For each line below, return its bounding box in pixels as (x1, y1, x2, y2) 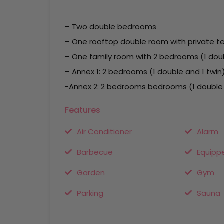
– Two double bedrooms (65, 21, 156, 32)
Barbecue (77, 147, 113, 157)
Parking (77, 188, 103, 198)
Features (65, 104, 100, 116)
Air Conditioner (77, 126, 132, 137)
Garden (77, 167, 105, 178)
